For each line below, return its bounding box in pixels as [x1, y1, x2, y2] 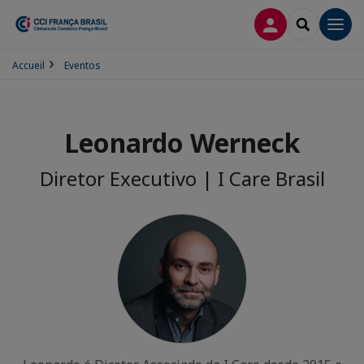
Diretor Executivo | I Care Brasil [39, 165, 325, 192]
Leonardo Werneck [63, 125, 301, 160]
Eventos [64, 58, 101, 72]
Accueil [12, 58, 45, 72]
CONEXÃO [270, 15, 326, 31]
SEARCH [302, 15, 346, 31]
